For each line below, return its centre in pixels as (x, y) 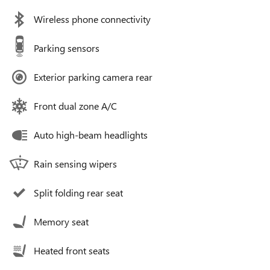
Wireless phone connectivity (92, 19)
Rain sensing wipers (75, 163)
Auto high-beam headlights (91, 134)
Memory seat (61, 221)
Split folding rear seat (78, 192)
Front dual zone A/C (75, 105)
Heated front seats (72, 250)
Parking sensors (67, 48)
